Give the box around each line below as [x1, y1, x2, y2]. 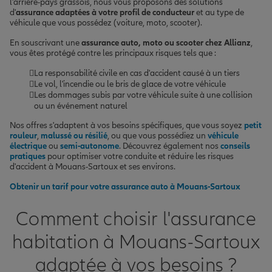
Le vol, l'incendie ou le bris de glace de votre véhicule [34, 78, 226, 89]
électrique [10, 140, 47, 151]
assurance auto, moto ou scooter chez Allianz [81, 37, 251, 48]
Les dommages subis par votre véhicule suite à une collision [34, 89, 253, 100]
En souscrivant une [10, 37, 81, 48]
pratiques [10, 151, 46, 161]
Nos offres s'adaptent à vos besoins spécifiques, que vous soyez [10, 120, 244, 131]
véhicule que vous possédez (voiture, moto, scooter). [10, 17, 202, 28]
